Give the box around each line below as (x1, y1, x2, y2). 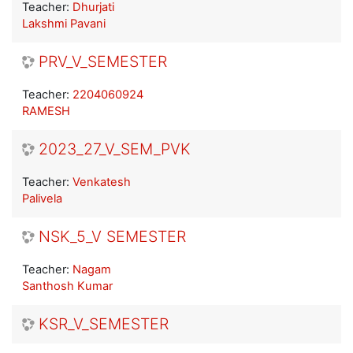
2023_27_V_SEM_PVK (39, 139, 191, 159)
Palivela (22, 191, 62, 206)
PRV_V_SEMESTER (39, 52, 167, 72)
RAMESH (22, 104, 70, 119)
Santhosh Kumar (22, 279, 113, 294)
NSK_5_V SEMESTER (39, 227, 186, 247)
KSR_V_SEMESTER (39, 314, 169, 334)
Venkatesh (72, 175, 131, 190)
